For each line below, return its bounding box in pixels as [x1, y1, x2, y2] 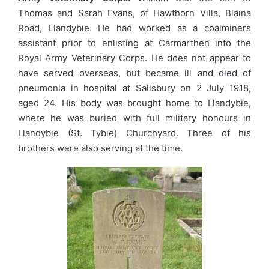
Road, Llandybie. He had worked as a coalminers [18, 22, 251, 34]
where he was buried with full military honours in [18, 112, 251, 124]
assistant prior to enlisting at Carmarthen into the [18, 37, 251, 49]
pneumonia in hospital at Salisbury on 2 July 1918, [18, 82, 251, 94]
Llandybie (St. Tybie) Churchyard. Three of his [18, 127, 251, 139]
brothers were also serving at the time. [18, 142, 183, 154]
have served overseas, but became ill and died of [18, 67, 251, 79]
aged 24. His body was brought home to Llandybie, [18, 97, 251, 109]
